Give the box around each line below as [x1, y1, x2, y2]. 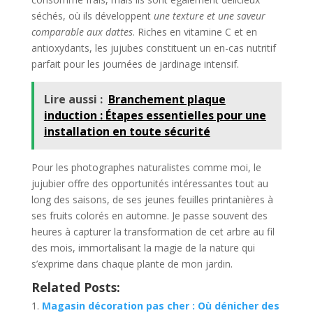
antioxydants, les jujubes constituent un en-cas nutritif [31, 41, 276, 54]
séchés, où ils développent [31, 8, 154, 22]
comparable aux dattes [31, 24, 133, 38]
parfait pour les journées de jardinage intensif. [31, 57, 239, 71]
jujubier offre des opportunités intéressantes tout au [31, 176, 268, 190]
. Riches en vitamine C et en [132, 24, 257, 38]
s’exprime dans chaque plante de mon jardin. [31, 256, 233, 270]
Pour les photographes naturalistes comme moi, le [31, 160, 261, 174]
